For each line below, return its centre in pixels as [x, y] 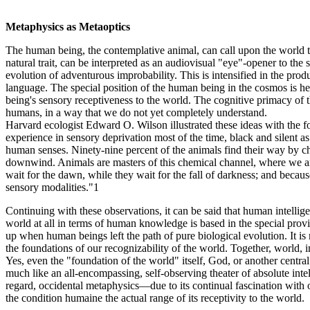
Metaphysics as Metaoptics [68, 26]
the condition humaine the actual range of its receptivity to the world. [155, 298]
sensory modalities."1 [52, 187]
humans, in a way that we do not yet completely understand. [136, 112]
